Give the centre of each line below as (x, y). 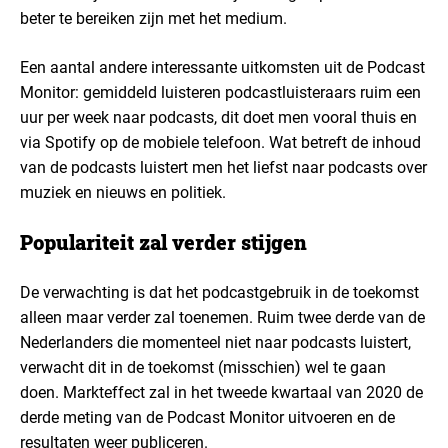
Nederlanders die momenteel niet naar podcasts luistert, (215, 342)
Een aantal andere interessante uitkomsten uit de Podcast (222, 67)
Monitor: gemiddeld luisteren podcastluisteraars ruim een (220, 92)
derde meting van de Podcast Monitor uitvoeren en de (207, 417)
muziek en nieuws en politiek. (123, 192)
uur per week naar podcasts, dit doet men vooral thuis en (218, 117)
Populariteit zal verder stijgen (163, 242)
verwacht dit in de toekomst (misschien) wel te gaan (203, 367)
